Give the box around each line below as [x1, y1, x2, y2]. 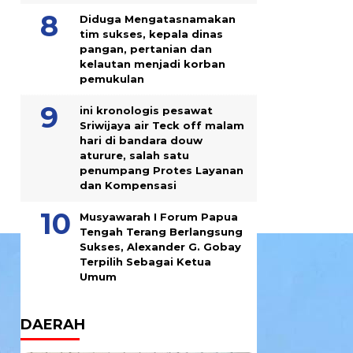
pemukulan [80, 72, 144, 85]
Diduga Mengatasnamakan [80, 13, 236, 25]
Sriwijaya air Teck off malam [80, 119, 244, 132]
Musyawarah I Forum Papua [80, 210, 238, 223]
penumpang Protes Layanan [80, 164, 243, 176]
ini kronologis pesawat [80, 104, 213, 117]
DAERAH [20, 316, 85, 333]
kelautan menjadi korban [80, 58, 225, 70]
